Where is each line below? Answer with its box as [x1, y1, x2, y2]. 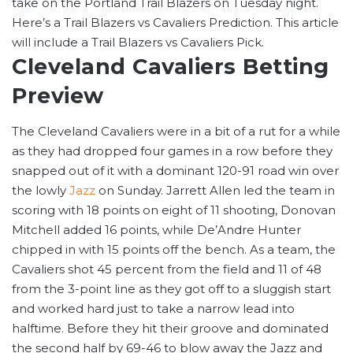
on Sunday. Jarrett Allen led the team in [95, 182, 335, 198]
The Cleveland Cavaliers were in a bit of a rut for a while [12, 123, 340, 139]
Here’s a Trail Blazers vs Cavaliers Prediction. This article [12, 15, 339, 31]
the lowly [12, 182, 69, 198]
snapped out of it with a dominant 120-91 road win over [12, 162, 339, 178]
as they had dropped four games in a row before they [12, 143, 333, 158]
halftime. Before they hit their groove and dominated [12, 320, 329, 336]
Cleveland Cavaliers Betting [12, 54, 329, 80]
